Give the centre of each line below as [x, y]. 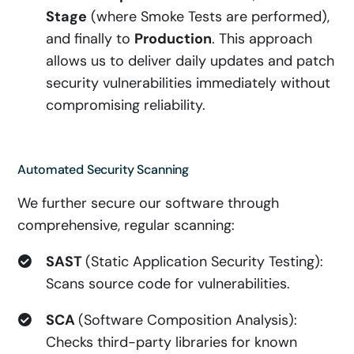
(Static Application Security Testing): [205, 262]
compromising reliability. [126, 105]
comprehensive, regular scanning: [126, 225]
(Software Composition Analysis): [188, 320]
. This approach [262, 39]
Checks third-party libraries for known [172, 342]
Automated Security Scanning [104, 169]
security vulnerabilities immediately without [188, 83]
